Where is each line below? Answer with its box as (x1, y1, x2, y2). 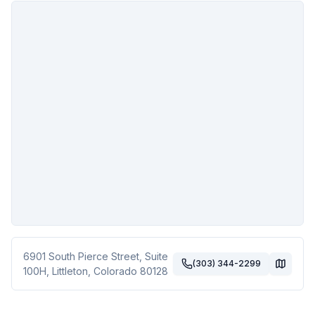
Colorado (94, 265, 137, 277)
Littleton (52, 265, 88, 277)
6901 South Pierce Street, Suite (23, 250, 168, 262)
